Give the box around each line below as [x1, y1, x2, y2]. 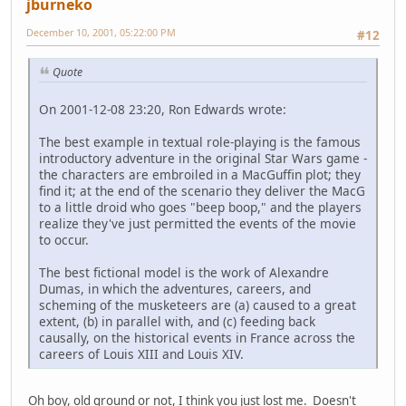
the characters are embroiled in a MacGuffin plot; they [39, 166, 361, 184]
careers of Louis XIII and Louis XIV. [39, 345, 244, 363]
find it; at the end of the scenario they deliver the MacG [39, 182, 365, 200]
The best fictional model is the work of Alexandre [39, 264, 329, 282]
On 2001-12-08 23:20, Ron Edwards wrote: [39, 101, 286, 119]
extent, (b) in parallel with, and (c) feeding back [39, 313, 315, 331]
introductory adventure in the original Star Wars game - [39, 150, 367, 168]
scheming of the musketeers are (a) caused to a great [39, 296, 356, 314]
